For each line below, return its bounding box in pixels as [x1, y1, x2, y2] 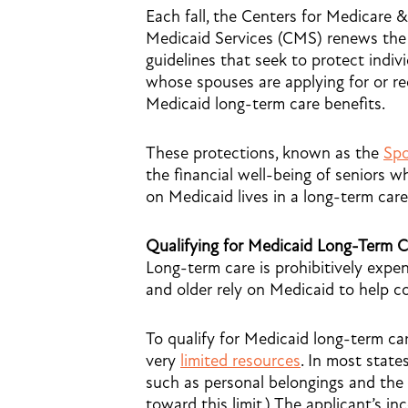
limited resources [180, 351, 301, 371]
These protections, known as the [146, 143, 383, 163]
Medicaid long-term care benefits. [146, 94, 385, 114]
